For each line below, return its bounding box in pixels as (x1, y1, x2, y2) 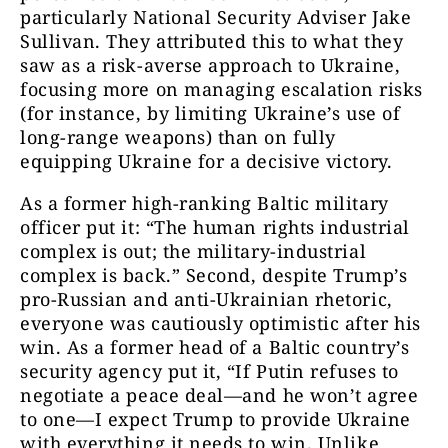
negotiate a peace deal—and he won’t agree (20, 383, 419, 408)
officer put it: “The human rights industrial (20, 215, 410, 240)
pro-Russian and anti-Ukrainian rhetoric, (20, 287, 393, 312)
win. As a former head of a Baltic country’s (20, 335, 410, 360)
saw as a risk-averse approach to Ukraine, (20, 53, 401, 78)
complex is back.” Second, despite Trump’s (20, 263, 408, 288)
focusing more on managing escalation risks (20, 77, 423, 102)
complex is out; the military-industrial (20, 239, 367, 264)
